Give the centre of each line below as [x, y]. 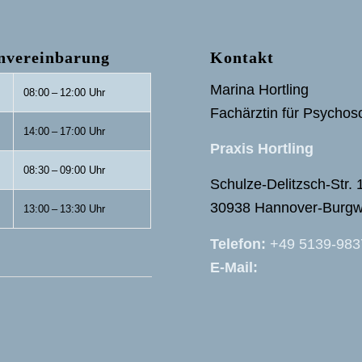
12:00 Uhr [82, 92]
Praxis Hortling [262, 149]
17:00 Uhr [82, 131]
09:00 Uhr [82, 170]
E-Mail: [234, 267]
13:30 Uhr [82, 208]
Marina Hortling [260, 89]
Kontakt [242, 57]
